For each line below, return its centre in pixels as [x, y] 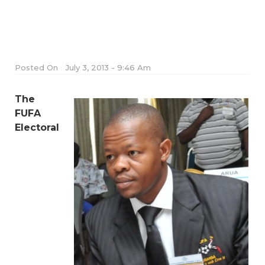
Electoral [37, 127]
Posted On [36, 67]
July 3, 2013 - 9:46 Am [108, 67]
